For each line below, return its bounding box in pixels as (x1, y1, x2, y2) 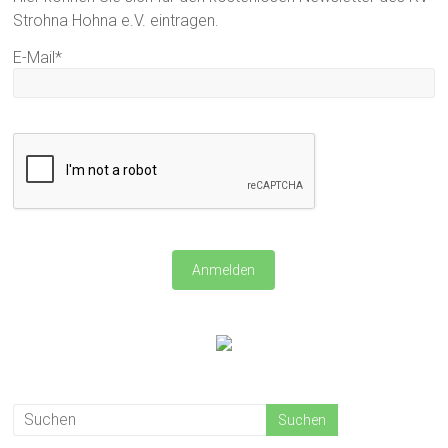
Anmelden (192, 261, 256, 278)
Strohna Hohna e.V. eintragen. (13, 10, 220, 30)
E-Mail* (13, 47, 63, 67)
